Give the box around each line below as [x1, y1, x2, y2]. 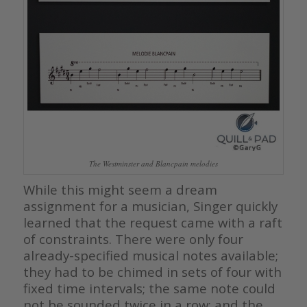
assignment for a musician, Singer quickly [23, 197, 278, 215]
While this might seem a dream [23, 181, 217, 199]
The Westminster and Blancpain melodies [88, 158, 218, 169]
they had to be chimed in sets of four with [23, 263, 282, 281]
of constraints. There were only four [23, 230, 243, 248]
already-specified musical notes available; [23, 247, 278, 265]
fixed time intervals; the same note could [23, 280, 275, 297]
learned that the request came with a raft [23, 214, 282, 232]
